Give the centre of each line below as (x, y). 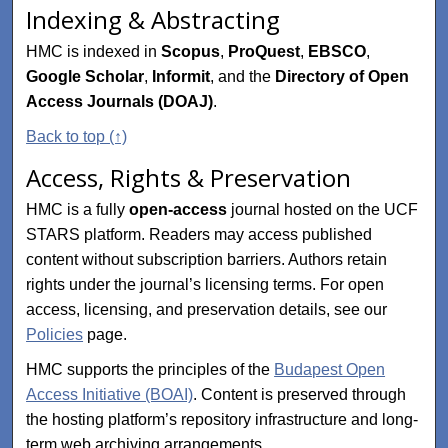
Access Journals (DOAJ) (120, 102)
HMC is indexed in (94, 52)
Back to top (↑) (77, 137)
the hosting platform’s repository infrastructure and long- (222, 420)
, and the (243, 77)
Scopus (191, 52)
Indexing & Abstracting (153, 20)
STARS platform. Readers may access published (199, 235)
